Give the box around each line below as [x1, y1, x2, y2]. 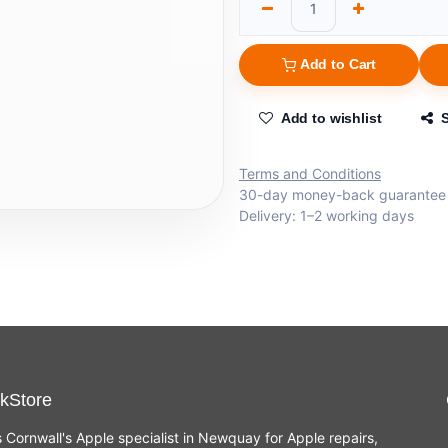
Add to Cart [299, 56, 377, 73]
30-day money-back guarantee [239, 186, 446, 204]
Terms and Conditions [239, 165, 381, 183]
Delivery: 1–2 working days [239, 207, 414, 225]
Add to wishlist [280, 110, 382, 127]
